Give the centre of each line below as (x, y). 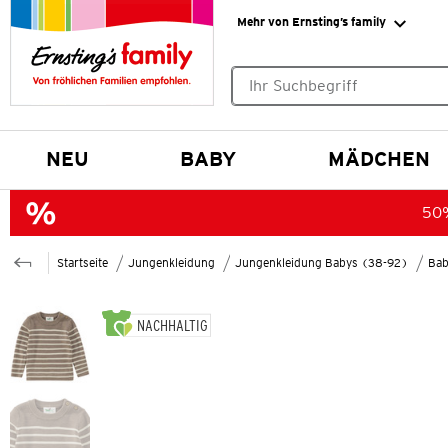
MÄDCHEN (379, 158)
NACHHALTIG (173, 325)
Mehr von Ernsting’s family (311, 21)
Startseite (82, 262)
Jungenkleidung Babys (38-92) (321, 262)
